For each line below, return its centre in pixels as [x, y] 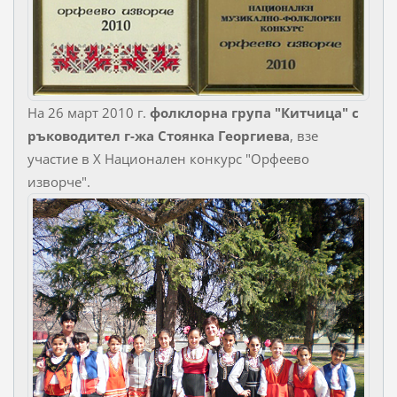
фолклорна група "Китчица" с [254, 112]
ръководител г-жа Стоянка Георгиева [158, 135]
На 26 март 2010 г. [88, 112]
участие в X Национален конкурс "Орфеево [168, 158]
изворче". [58, 181]
